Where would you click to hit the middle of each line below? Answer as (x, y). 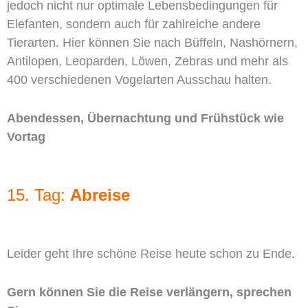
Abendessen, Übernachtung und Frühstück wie (145, 119)
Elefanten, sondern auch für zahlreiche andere (134, 24)
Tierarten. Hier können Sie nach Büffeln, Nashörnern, (152, 43)
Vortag (26, 137)
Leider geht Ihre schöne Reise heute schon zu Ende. (151, 253)
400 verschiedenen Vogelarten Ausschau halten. (139, 80)
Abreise (100, 195)
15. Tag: (38, 195)
